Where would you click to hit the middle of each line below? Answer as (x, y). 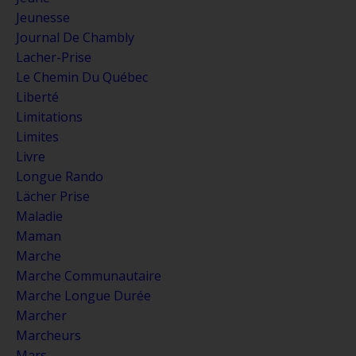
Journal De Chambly (75, 37)
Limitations (49, 116)
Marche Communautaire (89, 275)
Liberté (37, 97)
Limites (37, 136)
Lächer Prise (53, 196)
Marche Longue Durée (83, 295)
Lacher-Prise (54, 57)
